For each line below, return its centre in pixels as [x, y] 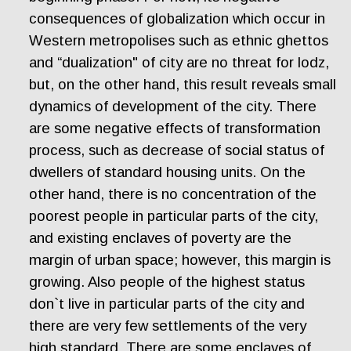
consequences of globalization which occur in [177, 19]
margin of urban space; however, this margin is [180, 260]
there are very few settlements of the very [168, 326]
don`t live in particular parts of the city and [167, 304]
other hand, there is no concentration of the [173, 194]
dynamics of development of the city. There [173, 107]
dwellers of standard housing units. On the [168, 172]
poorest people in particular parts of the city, [174, 216]
